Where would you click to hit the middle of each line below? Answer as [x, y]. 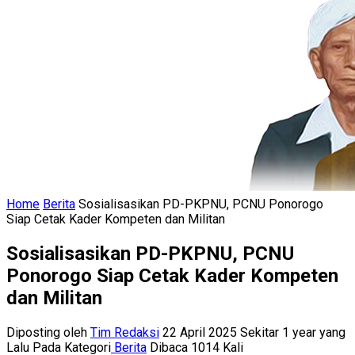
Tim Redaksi [125, 332]
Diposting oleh [48, 332]
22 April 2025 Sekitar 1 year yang [254, 332]
